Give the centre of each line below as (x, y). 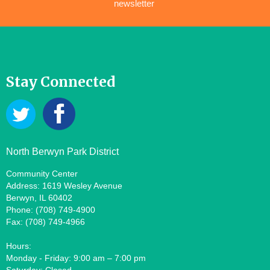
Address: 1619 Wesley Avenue (64, 186)
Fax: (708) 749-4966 (46, 222)
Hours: (19, 246)
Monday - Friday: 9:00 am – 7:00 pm (77, 258)
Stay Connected (61, 82)
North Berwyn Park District (64, 152)
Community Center (42, 174)
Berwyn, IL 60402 (39, 198)
